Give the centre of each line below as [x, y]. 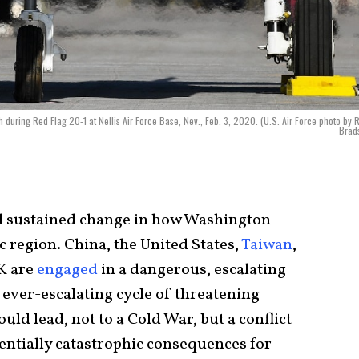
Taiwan [267, 246]
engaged [67, 270]
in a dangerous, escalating [192, 270]
